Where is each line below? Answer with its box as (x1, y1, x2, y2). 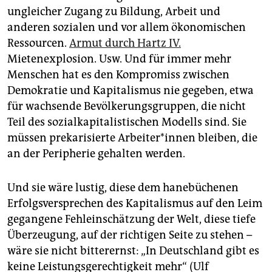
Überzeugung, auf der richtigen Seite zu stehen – (7, 228, 252, 242)
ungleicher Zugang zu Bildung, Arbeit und (7, 4, 220, 18)
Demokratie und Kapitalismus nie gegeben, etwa (7, 83, 254, 97)
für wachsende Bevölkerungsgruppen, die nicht (7, 99, 246, 113)
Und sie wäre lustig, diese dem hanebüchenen (7, 180, 239, 194)
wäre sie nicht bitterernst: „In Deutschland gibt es (7, 243, 259, 257)
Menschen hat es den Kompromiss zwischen (7, 67, 229, 81)
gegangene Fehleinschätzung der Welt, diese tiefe (7, 212, 256, 226)
